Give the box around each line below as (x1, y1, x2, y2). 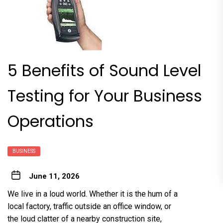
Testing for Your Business (7, 85, 202, 107)
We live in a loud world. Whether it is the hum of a (7, 189, 178, 199)
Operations (7, 110, 94, 132)
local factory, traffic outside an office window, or (7, 202, 171, 211)
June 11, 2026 (28, 172, 80, 181)
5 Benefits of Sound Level (7, 59, 201, 82)
